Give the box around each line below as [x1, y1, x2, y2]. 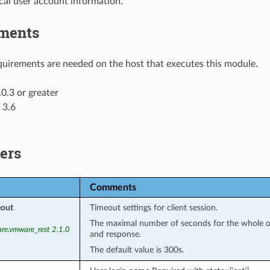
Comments [89, 182, 136, 192]
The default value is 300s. [89, 245, 184, 254]
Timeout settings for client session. [89, 202, 218, 212]
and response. [89, 229, 141, 239]
